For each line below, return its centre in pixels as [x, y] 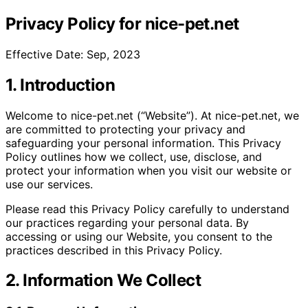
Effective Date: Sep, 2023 [73, 54]
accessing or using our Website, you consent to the [139, 236]
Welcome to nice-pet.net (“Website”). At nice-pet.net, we [152, 115]
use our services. [49, 184]
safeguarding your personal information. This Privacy [143, 143]
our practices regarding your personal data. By [127, 222]
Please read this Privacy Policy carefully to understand [147, 209]
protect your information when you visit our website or [148, 170]
